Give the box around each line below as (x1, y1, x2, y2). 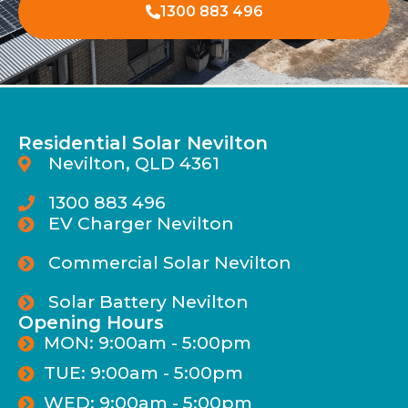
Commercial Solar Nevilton (47, 251, 291, 274)
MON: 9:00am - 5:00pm (43, 331, 251, 354)
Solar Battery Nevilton (47, 291, 249, 313)
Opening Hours (18, 311, 164, 334)
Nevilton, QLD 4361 (47, 152, 219, 175)
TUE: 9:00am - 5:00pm (43, 362, 243, 384)
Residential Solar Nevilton (18, 132, 268, 155)
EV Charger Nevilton (47, 212, 234, 235)
